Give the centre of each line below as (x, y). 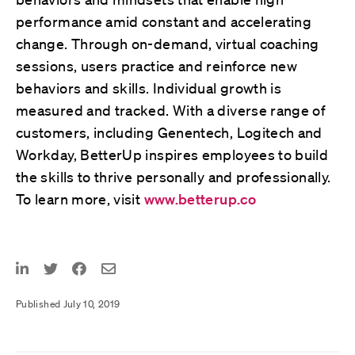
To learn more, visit (80, 198)
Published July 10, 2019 (68, 304)
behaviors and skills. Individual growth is (149, 88)
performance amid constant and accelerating (164, 21)
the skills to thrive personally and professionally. (174, 176)
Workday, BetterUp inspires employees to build (172, 154)
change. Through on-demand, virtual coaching (168, 43)
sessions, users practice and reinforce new (157, 65)
